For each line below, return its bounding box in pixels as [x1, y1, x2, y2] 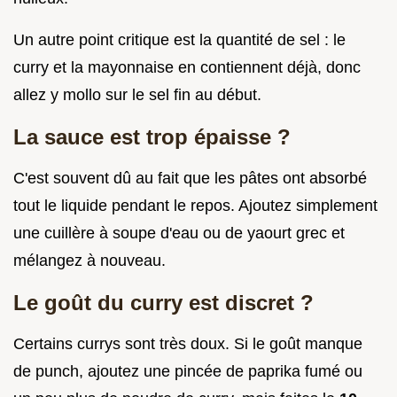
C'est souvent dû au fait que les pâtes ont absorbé [13, 168, 367, 187]
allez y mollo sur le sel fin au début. [13, 85, 261, 104]
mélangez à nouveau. [13, 251, 166, 269]
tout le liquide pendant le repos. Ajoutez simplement [13, 196, 378, 214]
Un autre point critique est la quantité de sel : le [13, 30, 346, 49]
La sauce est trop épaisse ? [13, 124, 291, 149]
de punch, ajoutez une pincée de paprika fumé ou [13, 362, 362, 380]
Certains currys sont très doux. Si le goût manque [13, 334, 362, 353]
